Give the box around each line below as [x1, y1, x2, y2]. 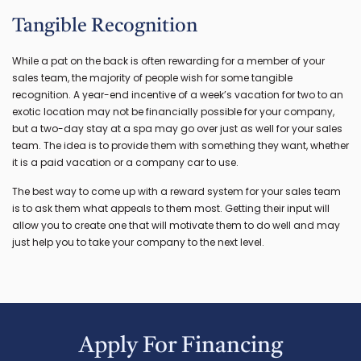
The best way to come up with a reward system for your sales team [12, 184, 341, 198]
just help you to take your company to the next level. [12, 234, 264, 249]
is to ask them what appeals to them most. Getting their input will [12, 201, 330, 215]
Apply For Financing [78, 334, 283, 358]
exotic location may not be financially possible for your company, [12, 104, 334, 118]
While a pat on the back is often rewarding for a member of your [12, 53, 325, 68]
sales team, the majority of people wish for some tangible [12, 70, 293, 85]
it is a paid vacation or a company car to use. [12, 155, 239, 169]
